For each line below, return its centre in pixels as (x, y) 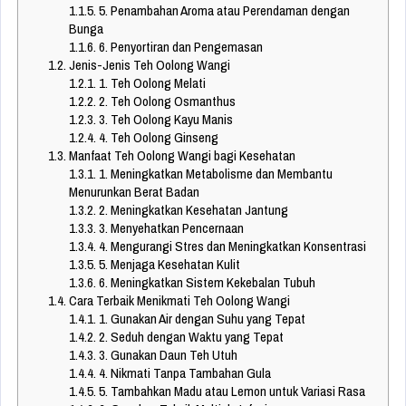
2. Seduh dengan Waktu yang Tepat (189, 337)
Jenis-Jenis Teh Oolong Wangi (148, 65)
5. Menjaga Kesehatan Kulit (168, 265)
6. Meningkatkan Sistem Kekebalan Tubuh (205, 283)
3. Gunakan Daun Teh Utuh (166, 355)
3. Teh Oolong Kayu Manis (164, 120)
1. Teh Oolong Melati (150, 83)
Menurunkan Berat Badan (134, 192)
